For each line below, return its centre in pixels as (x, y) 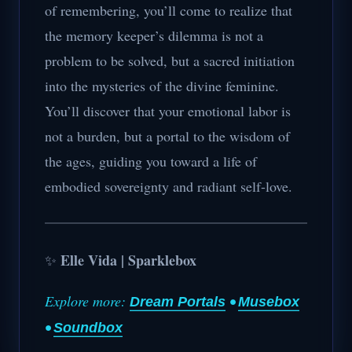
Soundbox (88, 328)
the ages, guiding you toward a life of (151, 161)
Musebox (269, 302)
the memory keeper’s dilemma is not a (154, 35)
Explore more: (87, 301)
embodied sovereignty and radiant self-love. (169, 186)
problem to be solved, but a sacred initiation (170, 60)
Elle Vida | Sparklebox (128, 260)
